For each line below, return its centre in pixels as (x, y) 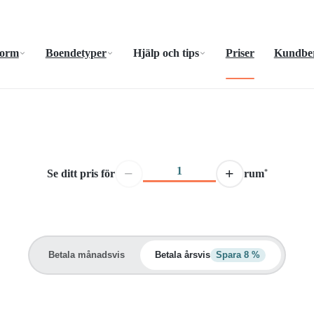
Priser (240, 53)
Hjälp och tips (166, 53)
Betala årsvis (183, 255)
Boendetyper (76, 53)
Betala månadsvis (87, 255)
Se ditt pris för (81, 173)
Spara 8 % (238, 255)
